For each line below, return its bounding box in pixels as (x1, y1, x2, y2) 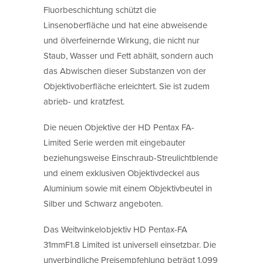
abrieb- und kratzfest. (43, 95, 124, 107)
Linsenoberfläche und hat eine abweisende (43, 18, 207, 31)
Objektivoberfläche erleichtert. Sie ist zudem (43, 79, 210, 92)
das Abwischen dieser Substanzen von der (43, 64, 206, 77)
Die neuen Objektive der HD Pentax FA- (43, 120, 194, 133)
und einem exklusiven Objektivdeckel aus (43, 166, 200, 179)
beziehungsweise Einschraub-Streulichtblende (43, 151, 218, 164)
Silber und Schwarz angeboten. (43, 197, 163, 210)
